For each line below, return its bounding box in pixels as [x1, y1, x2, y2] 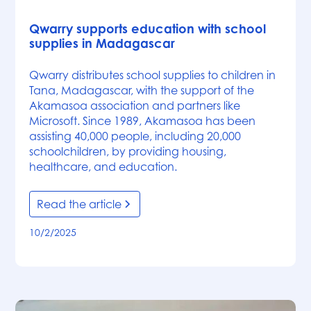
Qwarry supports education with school [29, 21, 267, 37]
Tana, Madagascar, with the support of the [29, 83, 255, 98]
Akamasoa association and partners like [29, 99, 241, 113]
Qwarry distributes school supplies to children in [29, 68, 276, 83]
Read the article [37, 197, 122, 212]
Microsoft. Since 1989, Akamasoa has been [29, 114, 256, 128]
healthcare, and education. [29, 160, 178, 174]
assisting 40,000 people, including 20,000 [29, 129, 242, 144]
